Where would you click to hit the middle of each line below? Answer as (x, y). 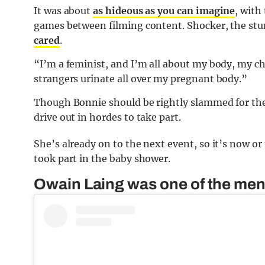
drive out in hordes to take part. (107, 117)
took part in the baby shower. (102, 159)
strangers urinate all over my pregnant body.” (141, 79)
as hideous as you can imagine (164, 11)
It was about (64, 11)
